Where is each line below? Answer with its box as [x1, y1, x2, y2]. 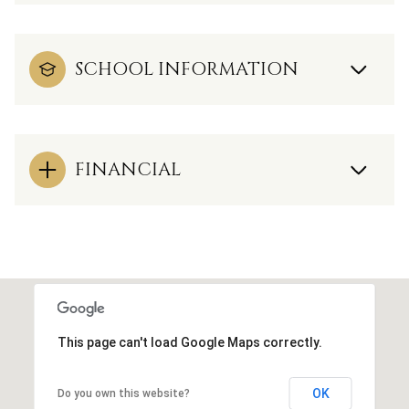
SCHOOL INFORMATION [75, 56, 299, 81]
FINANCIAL [75, 156, 181, 182]
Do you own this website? [57, 386, 190, 400]
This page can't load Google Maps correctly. [57, 334, 322, 350]
